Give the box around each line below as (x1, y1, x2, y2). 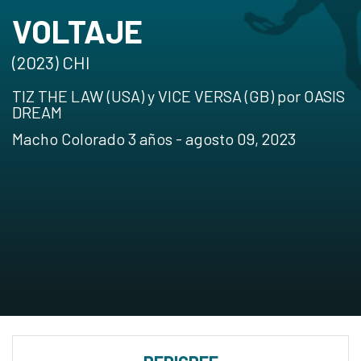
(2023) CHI (12, 52, 90, 73)
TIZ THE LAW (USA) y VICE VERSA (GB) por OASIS (12, 86, 345, 106)
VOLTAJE (12, 11, 143, 50)
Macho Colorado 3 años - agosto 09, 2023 (12, 129, 296, 148)
